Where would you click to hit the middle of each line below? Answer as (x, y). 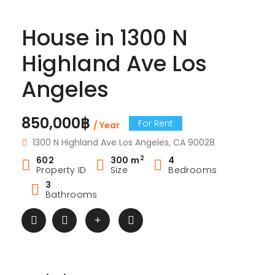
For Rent (156, 123)
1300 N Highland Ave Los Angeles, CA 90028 (124, 142)
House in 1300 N (105, 38)
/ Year (107, 125)
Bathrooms (72, 195)
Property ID (61, 170)
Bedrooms (193, 170)
